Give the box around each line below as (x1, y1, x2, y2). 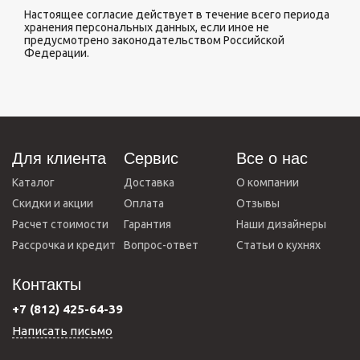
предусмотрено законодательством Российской (24, 34, 284, 47)
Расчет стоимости (12, 218, 108, 231)
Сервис (124, 149, 179, 167)
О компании (235, 176, 299, 189)
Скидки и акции (12, 197, 93, 210)
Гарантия (124, 218, 172, 231)
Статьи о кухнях (235, 239, 321, 252)
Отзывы (235, 197, 280, 210)
